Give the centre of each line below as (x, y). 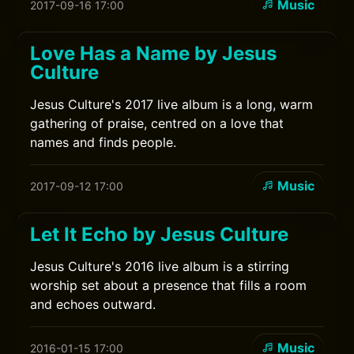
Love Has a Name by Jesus (154, 53)
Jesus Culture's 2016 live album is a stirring (160, 266)
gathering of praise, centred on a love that (157, 123)
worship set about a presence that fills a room (169, 285)
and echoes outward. (93, 304)
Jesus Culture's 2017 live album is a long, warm (172, 104)
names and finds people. (104, 142)
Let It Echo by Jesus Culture (160, 234)
